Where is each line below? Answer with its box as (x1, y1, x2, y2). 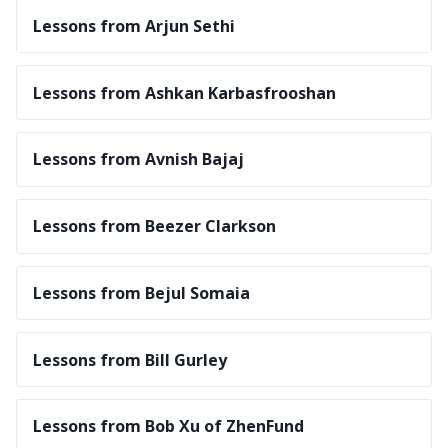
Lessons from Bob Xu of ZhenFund (33, 415, 304, 438)
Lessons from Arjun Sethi (33, 14, 235, 37)
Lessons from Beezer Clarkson (33, 215, 276, 238)
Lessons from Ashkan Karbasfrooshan (33, 81, 336, 104)
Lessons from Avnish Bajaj (33, 148, 244, 171)
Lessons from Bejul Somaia (33, 281, 250, 304)
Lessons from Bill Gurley (33, 348, 227, 371)
